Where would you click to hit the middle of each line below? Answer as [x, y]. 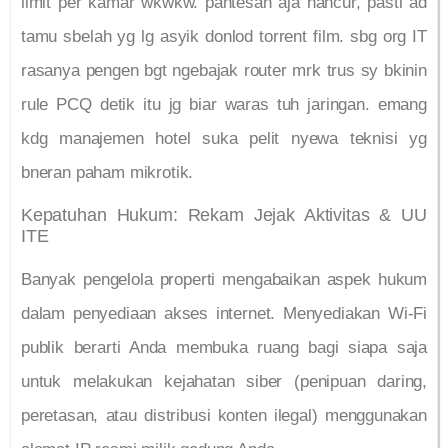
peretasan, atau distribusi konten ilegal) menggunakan [224, 415]
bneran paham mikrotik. [107, 173]
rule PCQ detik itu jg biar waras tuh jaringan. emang [224, 105]
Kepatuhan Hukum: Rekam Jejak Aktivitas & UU [224, 214]
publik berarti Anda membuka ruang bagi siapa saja [224, 347]
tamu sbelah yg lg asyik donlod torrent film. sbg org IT [224, 37]
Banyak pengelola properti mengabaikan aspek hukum [224, 279]
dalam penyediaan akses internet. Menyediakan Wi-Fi [224, 313]
